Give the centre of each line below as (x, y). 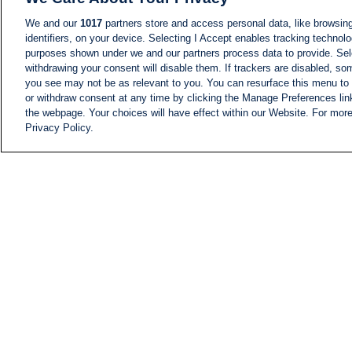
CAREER (254, 298)
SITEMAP (255, 326)
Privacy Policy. (59, 128)
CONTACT (258, 312)
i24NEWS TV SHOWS (286, 269)
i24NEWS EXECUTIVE (287, 227)
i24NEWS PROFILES (284, 255)
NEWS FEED (317, 142)
